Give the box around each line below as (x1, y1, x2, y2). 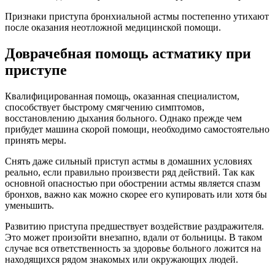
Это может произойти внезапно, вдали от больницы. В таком (5, 231, 262, 242)
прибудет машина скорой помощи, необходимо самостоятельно (5, 123, 269, 134)
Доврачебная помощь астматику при (5, 45, 251, 61)
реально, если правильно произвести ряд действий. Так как (5, 166, 255, 177)
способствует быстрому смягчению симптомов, (5, 101, 204, 112)
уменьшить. (5, 199, 54, 211)
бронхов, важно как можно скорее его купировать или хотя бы (5, 188, 267, 199)
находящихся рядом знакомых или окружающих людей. (5, 254, 238, 265)
